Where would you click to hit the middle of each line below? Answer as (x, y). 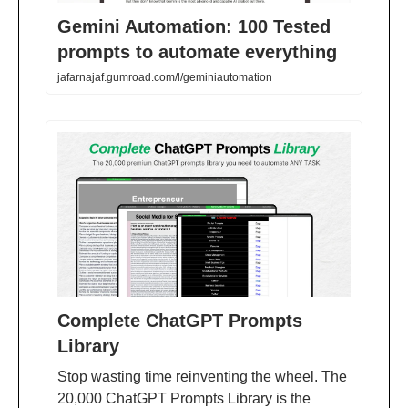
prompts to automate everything (197, 52)
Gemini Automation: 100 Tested (194, 27)
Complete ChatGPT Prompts (180, 321)
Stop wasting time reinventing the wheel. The (202, 377)
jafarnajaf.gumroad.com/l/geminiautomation (165, 78)
